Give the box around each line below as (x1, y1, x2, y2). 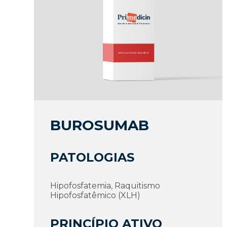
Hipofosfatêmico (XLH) (50, 190, 141, 200)
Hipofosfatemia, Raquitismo (50, 180, 161, 191)
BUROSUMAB (50, 116, 149, 134)
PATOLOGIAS (50, 149, 135, 165)
